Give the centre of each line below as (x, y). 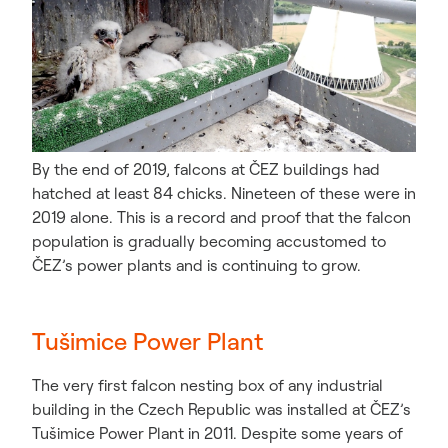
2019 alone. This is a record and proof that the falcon (221, 217)
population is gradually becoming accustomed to (209, 241)
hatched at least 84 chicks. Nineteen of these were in (224, 193)
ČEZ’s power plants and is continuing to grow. (196, 265)
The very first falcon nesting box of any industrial (207, 385)
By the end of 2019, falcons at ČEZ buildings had (206, 169)
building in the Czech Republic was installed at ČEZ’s (221, 409)
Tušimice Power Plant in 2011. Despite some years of (217, 433)
